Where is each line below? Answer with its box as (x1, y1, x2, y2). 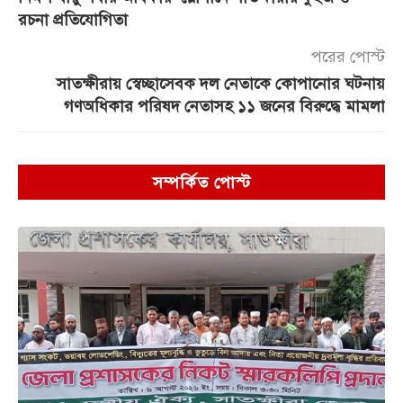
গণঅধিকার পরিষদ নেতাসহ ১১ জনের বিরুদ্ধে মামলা (64, 95, 385, 116)
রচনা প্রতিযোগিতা (18, 9, 128, 30)
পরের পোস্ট (311, 46, 385, 67)
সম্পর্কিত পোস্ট (152, 172, 251, 193)
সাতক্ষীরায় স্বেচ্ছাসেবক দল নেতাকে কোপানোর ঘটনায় (57, 73, 385, 94)
